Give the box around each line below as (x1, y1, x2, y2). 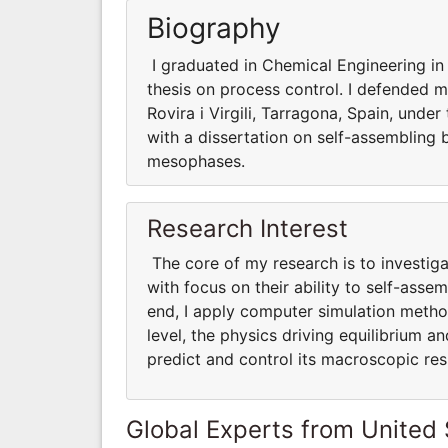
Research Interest (147, 213, 348, 243)
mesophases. (147, 150, 245, 171)
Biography (147, 10, 281, 45)
